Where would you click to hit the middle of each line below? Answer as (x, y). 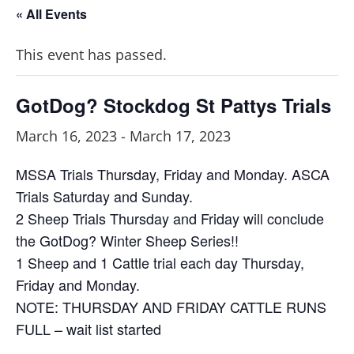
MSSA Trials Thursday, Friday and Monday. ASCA (173, 173)
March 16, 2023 (66, 136)
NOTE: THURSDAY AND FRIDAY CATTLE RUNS (171, 306)
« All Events (51, 13)
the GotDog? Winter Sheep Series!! (127, 240)
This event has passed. (91, 54)
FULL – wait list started (88, 328)
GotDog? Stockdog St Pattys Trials (173, 105)
